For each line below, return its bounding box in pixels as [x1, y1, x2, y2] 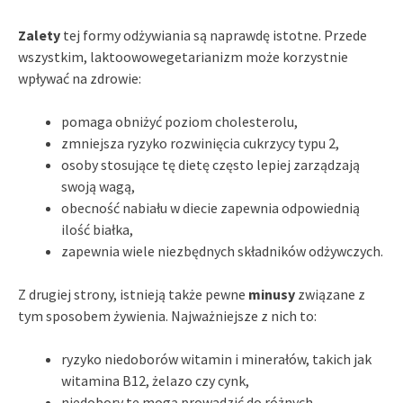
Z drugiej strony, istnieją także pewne [18, 284, 248, 303]
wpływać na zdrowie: [18, 68, 141, 87]
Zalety [18, 25, 60, 44]
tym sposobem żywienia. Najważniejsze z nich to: [18, 306, 317, 325]
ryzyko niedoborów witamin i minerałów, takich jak [61, 349, 372, 368]
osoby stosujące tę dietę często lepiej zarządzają [61, 155, 360, 174]
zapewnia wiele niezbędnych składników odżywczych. [61, 241, 383, 260]
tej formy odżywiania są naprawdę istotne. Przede [60, 25, 367, 44]
